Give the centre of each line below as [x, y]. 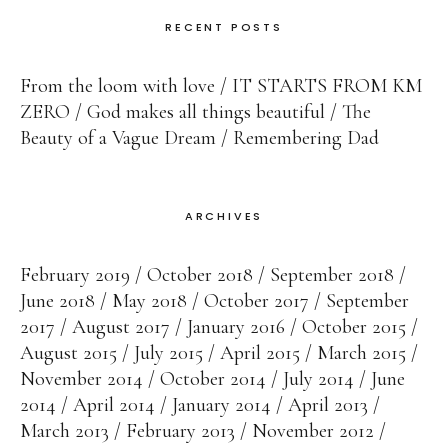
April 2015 [260, 353]
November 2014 [81, 379]
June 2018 [57, 301]
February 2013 [180, 431]
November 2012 [313, 431]
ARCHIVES [224, 216]
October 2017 [256, 301]
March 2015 [361, 353]
